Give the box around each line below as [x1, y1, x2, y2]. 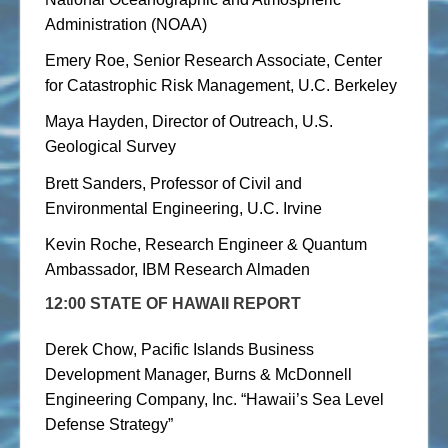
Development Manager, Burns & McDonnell [45, 366, 352, 383]
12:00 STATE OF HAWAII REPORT [45, 295, 301, 313]
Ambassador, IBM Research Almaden [45, 260, 310, 278]
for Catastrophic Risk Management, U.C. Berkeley [45, 77, 401, 95]
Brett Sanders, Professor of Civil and [45, 174, 302, 192]
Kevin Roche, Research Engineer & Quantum [45, 235, 367, 253]
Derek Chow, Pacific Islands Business [45, 341, 314, 358]
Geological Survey [45, 138, 180, 156]
